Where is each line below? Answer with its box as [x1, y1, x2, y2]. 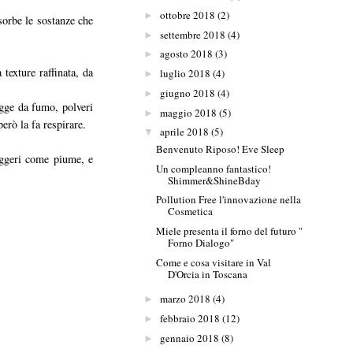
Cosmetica [168, 204, 214, 219]
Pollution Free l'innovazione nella [156, 192, 302, 207]
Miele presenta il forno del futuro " [156, 224, 303, 239]
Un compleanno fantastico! [156, 161, 272, 176]
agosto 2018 [159, 46, 213, 61]
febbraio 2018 [159, 310, 220, 325]
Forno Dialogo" [168, 236, 235, 251]
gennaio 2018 [159, 330, 219, 345]
